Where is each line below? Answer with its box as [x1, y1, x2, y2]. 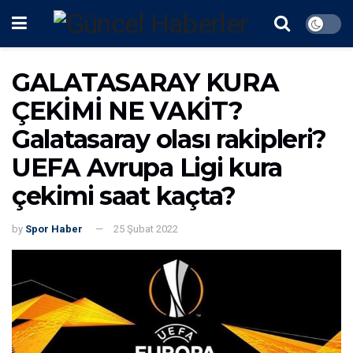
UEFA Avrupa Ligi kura [12, 152, 283, 183]
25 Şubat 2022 [113, 222, 178, 235]
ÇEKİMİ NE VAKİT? [12, 95, 243, 126]
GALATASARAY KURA [12, 67, 279, 98]
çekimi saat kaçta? [12, 180, 236, 211]
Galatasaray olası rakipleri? [12, 124, 327, 154]
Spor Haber [25, 222, 83, 235]
